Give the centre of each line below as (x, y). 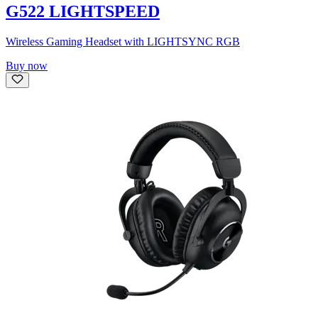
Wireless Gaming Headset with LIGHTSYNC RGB (123, 41)
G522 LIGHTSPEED (83, 11)
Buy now (27, 65)
